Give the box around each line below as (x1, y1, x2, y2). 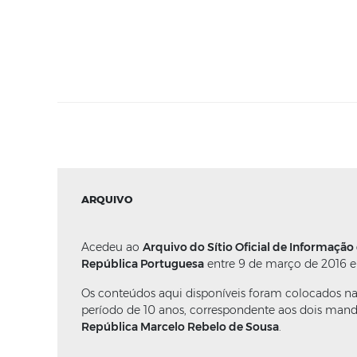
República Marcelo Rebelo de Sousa (81, 320, 279, 334)
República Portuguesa (81, 257, 204, 271)
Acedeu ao (81, 240, 143, 254)
